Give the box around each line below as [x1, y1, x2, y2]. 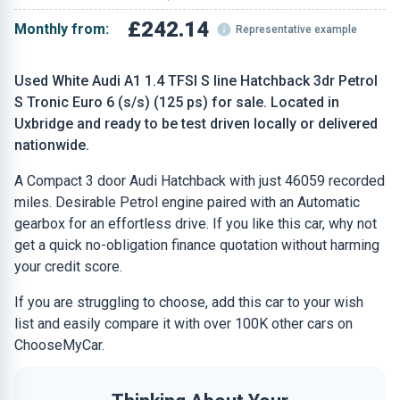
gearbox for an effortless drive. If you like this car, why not [14, 215, 377, 232]
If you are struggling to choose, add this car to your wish [14, 294, 363, 311]
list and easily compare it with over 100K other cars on [14, 315, 353, 332]
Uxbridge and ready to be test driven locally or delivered [14, 115, 378, 132]
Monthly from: [14, 21, 109, 37]
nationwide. [14, 137, 89, 154]
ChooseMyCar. [14, 337, 104, 354]
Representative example [236, 23, 358, 36]
